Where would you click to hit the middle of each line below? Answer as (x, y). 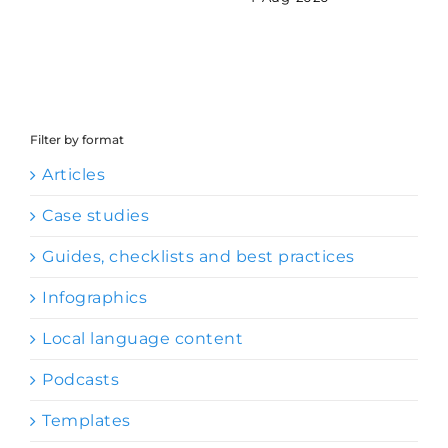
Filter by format (77, 140)
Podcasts (80, 380)
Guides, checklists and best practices (198, 257)
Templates (86, 421)
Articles (73, 175)
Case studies (95, 216)
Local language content (142, 339)
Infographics (94, 298)
